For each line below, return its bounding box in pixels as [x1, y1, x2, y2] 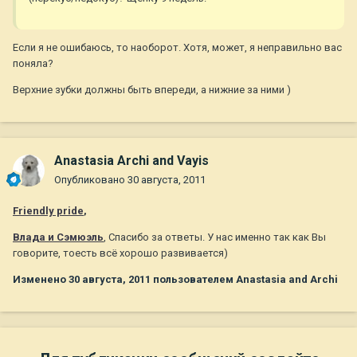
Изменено [13, 273, 69, 286]
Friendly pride [13, 205, 84, 218]
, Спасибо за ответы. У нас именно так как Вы [104, 231, 326, 244]
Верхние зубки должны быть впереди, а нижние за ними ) [13, 84, 291, 96]
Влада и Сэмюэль [13, 231, 104, 244]
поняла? [13, 57, 53, 70]
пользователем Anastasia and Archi [151, 273, 338, 286]
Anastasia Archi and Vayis [54, 153, 209, 169]
